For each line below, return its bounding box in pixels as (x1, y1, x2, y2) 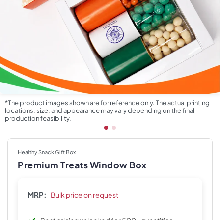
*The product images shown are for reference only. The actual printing (5, 99, 210, 107)
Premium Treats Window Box (18, 159, 147, 170)
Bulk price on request (51, 191, 118, 199)
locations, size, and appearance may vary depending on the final (5, 107, 194, 114)
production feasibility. (5, 114, 71, 122)
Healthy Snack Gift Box (18, 149, 76, 155)
